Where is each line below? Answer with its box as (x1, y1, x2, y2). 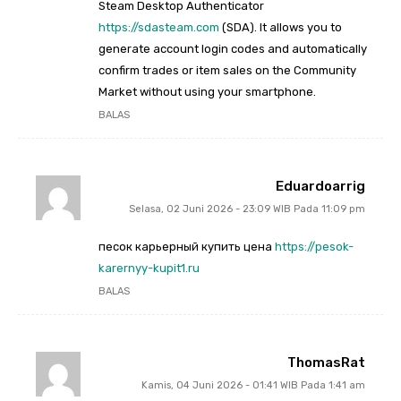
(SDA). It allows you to (219, 20, 342, 34)
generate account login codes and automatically (98, 41, 367, 55)
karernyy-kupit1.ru (98, 260, 200, 275)
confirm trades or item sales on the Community (98, 63, 356, 77)
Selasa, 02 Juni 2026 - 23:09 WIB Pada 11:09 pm (129, 202, 365, 215)
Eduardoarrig (276, 177, 365, 194)
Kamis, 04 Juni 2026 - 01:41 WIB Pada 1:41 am (141, 379, 365, 391)
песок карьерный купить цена (98, 239, 275, 253)
